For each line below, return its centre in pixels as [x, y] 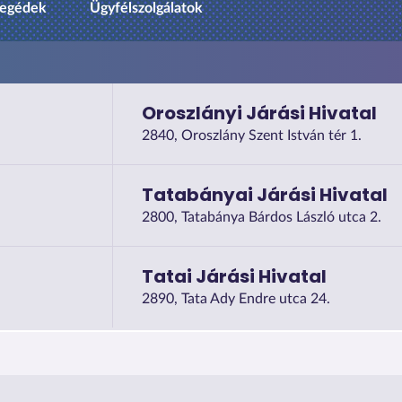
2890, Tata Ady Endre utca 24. [236, 298]
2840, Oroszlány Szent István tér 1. [251, 135]
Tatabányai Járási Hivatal [264, 194]
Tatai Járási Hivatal [234, 276]
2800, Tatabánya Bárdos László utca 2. [261, 217]
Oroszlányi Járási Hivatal [259, 113]
